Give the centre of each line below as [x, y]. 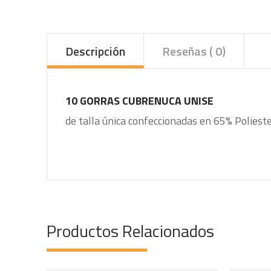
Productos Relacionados [130, 231]
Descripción [95, 51]
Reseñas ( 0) [194, 51]
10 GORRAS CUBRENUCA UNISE [139, 101]
